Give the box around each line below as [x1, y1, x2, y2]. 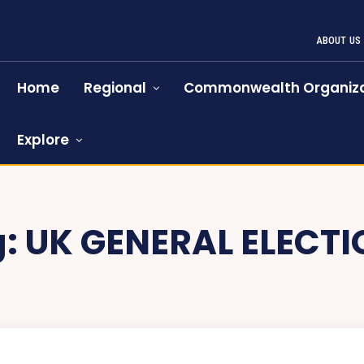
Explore [17, 130, 70, 149]
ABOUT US [315, 34, 362, 46]
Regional [84, 78, 147, 97]
